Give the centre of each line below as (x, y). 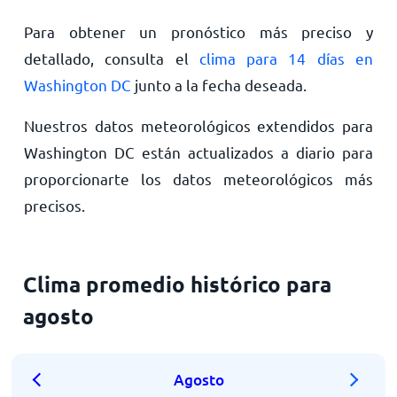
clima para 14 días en (286, 58)
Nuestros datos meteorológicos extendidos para (198, 125)
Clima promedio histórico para (178, 284)
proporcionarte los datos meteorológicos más (198, 178)
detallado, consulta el (111, 58)
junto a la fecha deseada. (218, 84)
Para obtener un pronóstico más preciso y (198, 31)
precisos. (54, 205)
